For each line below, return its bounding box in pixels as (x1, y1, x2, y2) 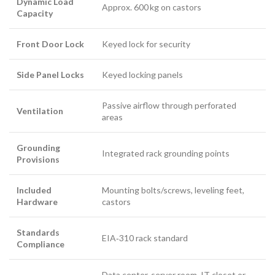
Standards (17, 227, 60, 238)
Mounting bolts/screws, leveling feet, (102, 185, 244, 195)
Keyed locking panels (102, 69, 183, 80)
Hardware (17, 196, 58, 207)
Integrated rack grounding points (102, 148, 230, 158)
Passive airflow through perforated (102, 100, 236, 110)
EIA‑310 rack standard (102, 233, 188, 243)
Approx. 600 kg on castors (102, 2, 201, 12)
